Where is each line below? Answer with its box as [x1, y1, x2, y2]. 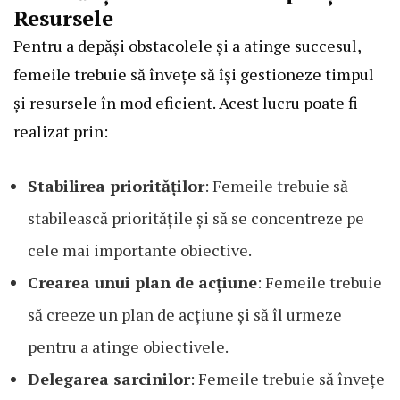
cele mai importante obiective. [28, 239, 252, 262]
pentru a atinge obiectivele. [28, 336, 229, 358]
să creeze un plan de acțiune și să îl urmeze [28, 304, 342, 326]
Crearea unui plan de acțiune [28, 271, 257, 294]
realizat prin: [13, 121, 108, 143]
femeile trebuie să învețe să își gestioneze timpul [13, 63, 374, 86]
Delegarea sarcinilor [28, 368, 190, 390]
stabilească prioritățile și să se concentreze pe [28, 207, 364, 229]
